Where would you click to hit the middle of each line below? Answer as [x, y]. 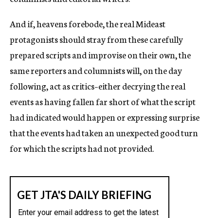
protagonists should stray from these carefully [96, 39]
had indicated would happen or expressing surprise [105, 117]
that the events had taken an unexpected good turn [104, 132]
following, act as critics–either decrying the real [98, 86]
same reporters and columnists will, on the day [96, 70]
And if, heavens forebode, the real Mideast [88, 23]
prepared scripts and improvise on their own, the [100, 54]
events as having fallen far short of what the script [103, 101]
